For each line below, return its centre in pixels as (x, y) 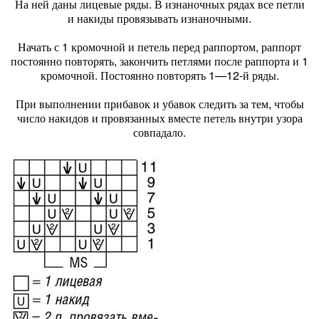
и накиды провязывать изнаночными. (159, 18)
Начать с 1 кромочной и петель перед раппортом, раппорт (159, 47)
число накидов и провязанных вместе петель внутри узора (159, 118)
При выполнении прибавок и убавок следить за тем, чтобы (159, 104)
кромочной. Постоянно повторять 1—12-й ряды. (159, 75)
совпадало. (159, 132)
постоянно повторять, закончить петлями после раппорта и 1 (159, 61)
